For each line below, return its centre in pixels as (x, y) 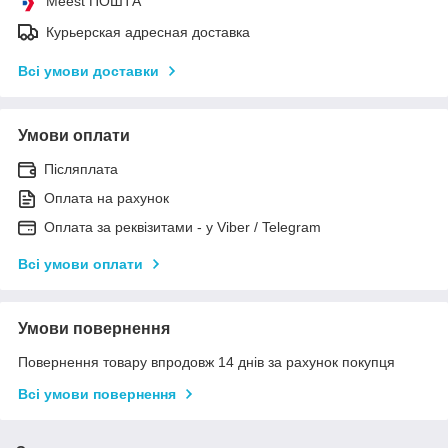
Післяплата (81, 168)
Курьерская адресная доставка (148, 31)
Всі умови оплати (80, 263)
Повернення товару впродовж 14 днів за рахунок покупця (206, 361)
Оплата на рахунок (106, 197)
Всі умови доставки (88, 70)
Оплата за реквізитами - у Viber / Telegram (182, 226)
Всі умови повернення (97, 393)
